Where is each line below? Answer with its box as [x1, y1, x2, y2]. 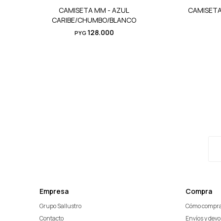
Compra [185, 186, 212, 196]
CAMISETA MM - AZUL [59, 5, 129, 15]
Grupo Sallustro [39, 202, 81, 210]
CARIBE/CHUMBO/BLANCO [52, 15, 136, 25]
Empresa [39, 186, 69, 196]
